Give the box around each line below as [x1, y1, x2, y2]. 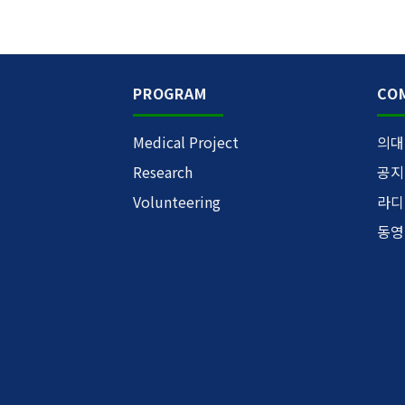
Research [133, 161, 193, 184]
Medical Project [133, 131, 239, 154]
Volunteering [133, 191, 221, 213]
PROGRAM [133, 81, 207, 104]
